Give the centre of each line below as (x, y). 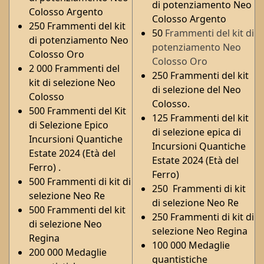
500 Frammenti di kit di (80, 181)
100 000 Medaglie (191, 245)
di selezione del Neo (197, 89)
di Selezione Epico (69, 125)
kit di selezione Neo (72, 82)
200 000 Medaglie (68, 252)
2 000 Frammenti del (74, 68)
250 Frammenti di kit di (203, 217)
